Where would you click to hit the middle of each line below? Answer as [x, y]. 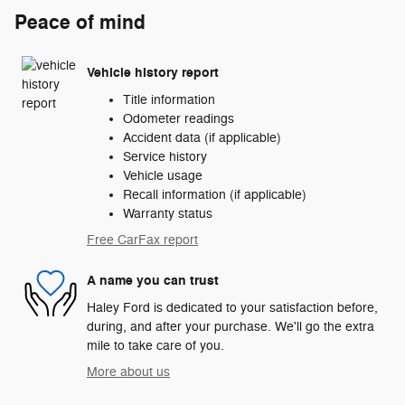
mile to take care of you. [155, 345]
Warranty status [168, 213]
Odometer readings [179, 118]
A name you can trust [153, 281]
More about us [128, 372]
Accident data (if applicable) [202, 137]
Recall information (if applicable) [215, 194]
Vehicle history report [153, 73]
